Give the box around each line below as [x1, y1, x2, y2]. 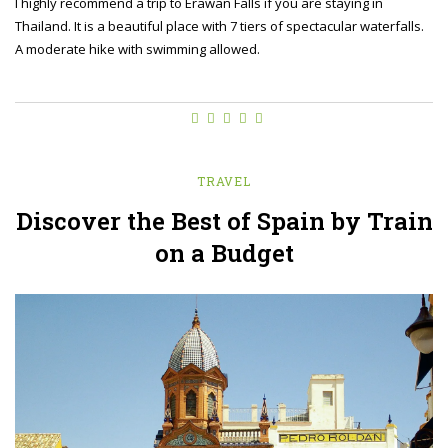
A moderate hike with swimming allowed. [15, 40, 260, 59]
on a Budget [154, 237, 294, 270]
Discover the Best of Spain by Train [15, 205, 433, 238]
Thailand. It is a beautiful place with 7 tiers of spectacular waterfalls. [15, 17, 424, 36]
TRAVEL [197, 173, 251, 190]
